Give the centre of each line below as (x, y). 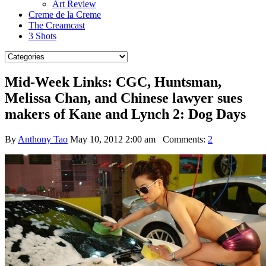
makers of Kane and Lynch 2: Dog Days (125, 114)
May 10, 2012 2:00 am (113, 139)
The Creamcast (57, 25)
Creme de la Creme (65, 15)
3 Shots (42, 36)
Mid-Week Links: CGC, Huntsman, (113, 82)
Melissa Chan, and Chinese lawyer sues (123, 98)
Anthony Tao (43, 139)
